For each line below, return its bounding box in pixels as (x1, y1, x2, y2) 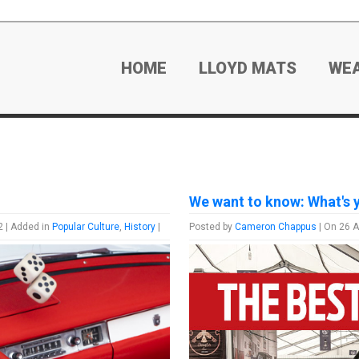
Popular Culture (52, 221, 120, 232)
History (124, 221, 156, 232)
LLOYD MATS (199, 58, 297, 78)
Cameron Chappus (235, 221, 317, 232)
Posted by (189, 221, 236, 232)
